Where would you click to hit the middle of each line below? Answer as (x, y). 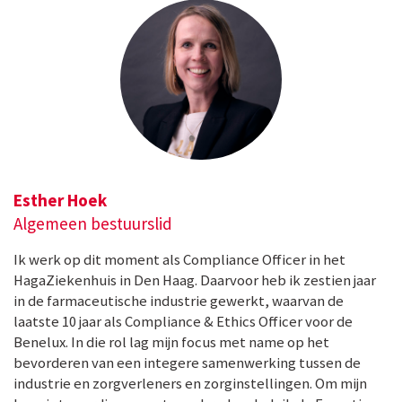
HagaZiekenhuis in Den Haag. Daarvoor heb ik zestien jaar (195, 280)
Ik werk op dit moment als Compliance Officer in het (179, 259)
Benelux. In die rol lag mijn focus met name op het (171, 342)
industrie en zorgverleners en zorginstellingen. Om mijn (190, 383)
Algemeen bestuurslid (93, 223)
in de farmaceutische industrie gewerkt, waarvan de (179, 301)
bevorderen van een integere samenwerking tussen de (187, 363)
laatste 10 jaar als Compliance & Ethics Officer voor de (183, 321)
